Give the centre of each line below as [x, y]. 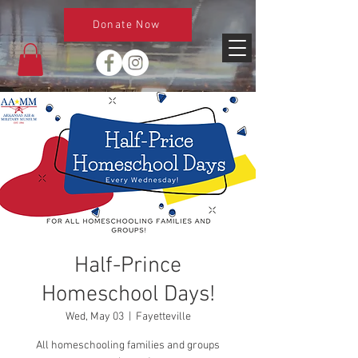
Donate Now [126, 25]
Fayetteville [163, 316]
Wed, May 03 [94, 316]
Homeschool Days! [128, 294]
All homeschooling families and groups [128, 345]
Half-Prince [128, 266]
